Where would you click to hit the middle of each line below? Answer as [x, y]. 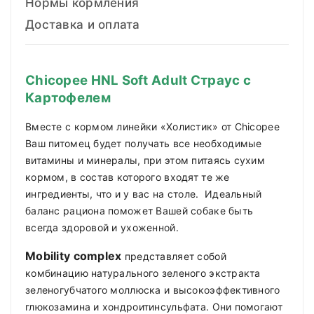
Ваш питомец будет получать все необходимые [144, 144]
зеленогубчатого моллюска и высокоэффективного [153, 290]
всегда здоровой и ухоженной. [102, 228]
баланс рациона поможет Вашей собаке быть [139, 211]
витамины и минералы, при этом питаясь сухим [145, 161]
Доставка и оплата [83, 25]
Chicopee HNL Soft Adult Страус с [138, 81]
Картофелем [68, 98]
